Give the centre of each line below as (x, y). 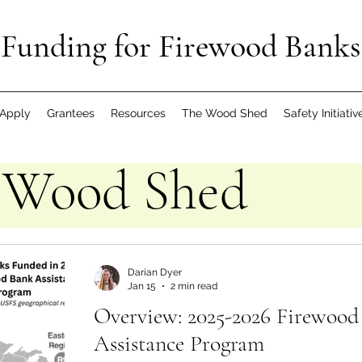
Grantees (71, 113)
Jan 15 (142, 286)
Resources (138, 113)
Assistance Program (179, 343)
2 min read (194, 286)
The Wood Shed (225, 113)
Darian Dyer (155, 272)
